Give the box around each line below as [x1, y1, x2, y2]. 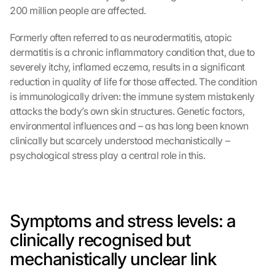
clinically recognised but [10, 230, 191, 250]
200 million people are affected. [10, 4, 146, 17]
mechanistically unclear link [10, 249, 216, 269]
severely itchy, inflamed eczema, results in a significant [10, 61, 245, 73]
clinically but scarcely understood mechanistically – [10, 134, 230, 147]
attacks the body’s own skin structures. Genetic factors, [10, 105, 245, 117]
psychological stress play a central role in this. [10, 149, 206, 161]
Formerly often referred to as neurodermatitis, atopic [10, 31, 232, 44]
